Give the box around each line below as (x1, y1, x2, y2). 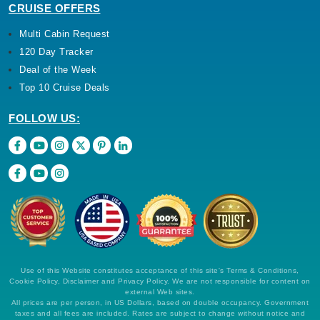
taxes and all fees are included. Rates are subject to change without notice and (14, 309, 306, 317)
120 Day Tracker (19, 46, 94, 57)
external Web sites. (125, 288, 195, 296)
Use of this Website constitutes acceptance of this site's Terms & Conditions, (21, 266, 299, 274)
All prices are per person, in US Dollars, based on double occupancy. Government (11, 299, 309, 306)
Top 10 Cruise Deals (19, 82, 110, 93)
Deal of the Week (19, 64, 96, 75)
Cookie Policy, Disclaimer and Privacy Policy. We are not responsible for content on (9, 277, 311, 285)
